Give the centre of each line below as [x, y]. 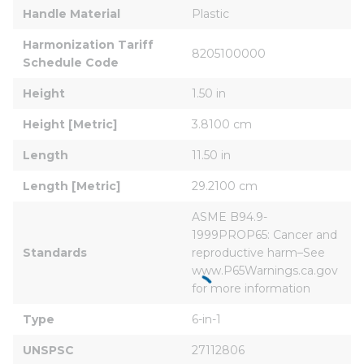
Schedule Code [71, 62]
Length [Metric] [71, 186]
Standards [55, 252]
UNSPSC [48, 350]
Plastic [210, 13]
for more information [251, 288]
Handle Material [71, 13]
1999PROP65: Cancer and [266, 234]
